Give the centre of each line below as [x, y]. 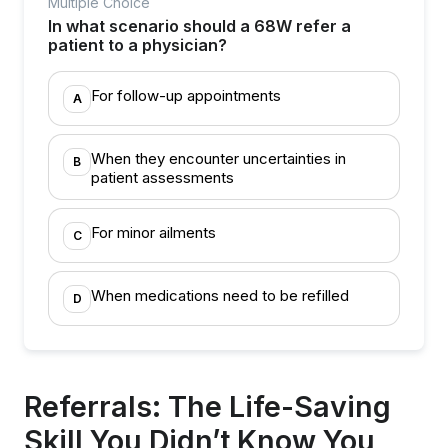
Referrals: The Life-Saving [207, 406]
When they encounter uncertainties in [218, 158]
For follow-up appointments [186, 95]
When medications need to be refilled [220, 295]
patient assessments [162, 177]
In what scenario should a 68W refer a [199, 26]
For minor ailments [153, 232]
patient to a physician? [137, 45]
